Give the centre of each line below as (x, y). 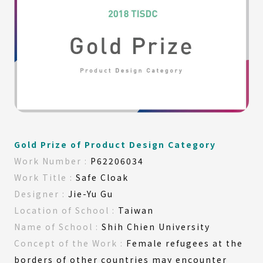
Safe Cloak (101, 178)
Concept (35, 243)
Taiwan (134, 210)
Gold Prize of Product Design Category (115, 145)
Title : (58, 178)
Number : (65, 161)
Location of (45, 210)
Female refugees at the (183, 243)
